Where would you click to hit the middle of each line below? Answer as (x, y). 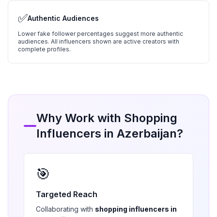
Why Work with (80, 118)
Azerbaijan (147, 133)
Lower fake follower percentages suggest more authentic (101, 34)
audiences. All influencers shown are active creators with (99, 41)
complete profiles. (44, 49)
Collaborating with (65, 209)
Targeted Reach (67, 194)
